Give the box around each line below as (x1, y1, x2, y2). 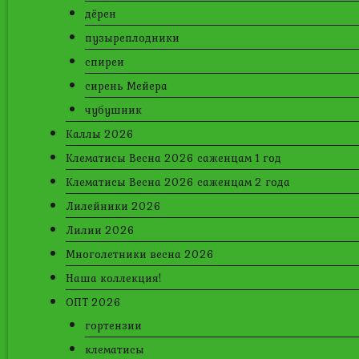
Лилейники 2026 (66, 198, 161, 214)
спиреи (85, 54, 124, 70)
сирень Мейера (85, 78, 167, 94)
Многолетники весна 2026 (66, 246, 214, 262)
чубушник (85, 102, 142, 118)
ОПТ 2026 (66, 294, 121, 310)
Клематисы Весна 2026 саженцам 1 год (66, 150, 281, 166)
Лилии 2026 (66, 222, 135, 238)
